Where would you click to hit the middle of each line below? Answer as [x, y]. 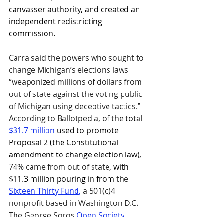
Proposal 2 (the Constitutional [64, 142]
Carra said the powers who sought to [77, 57]
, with [120, 166]
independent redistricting [56, 21]
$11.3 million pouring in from [62, 178]
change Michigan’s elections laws [70, 70]
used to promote [88, 130]
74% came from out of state [59, 166]
